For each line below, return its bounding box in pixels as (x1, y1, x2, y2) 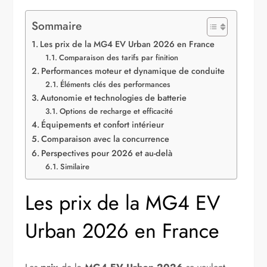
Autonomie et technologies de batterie (41, 91, 187, 104)
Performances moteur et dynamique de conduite (41, 64, 225, 77)
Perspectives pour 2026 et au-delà (41, 147, 173, 159)
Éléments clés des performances (60, 78, 170, 90)
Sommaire (32, 17, 82, 34)
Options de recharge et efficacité (59, 105, 173, 117)
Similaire (60, 160, 89, 172)
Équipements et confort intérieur (41, 118, 164, 131)
